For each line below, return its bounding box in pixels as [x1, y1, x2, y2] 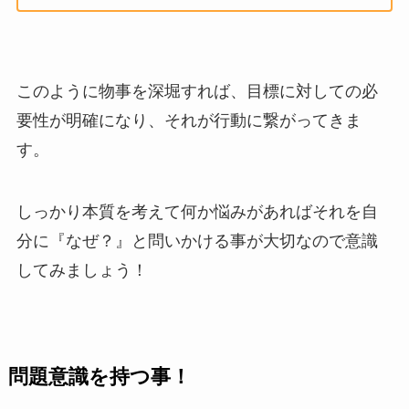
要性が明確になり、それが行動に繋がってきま [16, 111, 362, 131]
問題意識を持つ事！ [7, 366, 191, 389]
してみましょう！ [16, 261, 148, 280]
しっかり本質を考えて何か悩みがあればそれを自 [16, 203, 378, 222]
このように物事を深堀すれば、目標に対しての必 [16, 82, 378, 101]
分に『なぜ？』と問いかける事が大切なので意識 [16, 232, 378, 251]
